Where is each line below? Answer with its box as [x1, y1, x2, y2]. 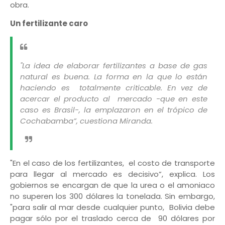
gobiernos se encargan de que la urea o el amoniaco [10, 180, 215, 191]
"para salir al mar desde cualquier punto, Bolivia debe [10, 202, 215, 213]
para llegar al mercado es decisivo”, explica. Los [10, 169, 215, 180]
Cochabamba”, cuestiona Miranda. [20, 116, 153, 127]
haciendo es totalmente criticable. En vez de [20, 82, 207, 93]
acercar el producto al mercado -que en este [20, 93, 207, 104]
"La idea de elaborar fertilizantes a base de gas [20, 60, 207, 71]
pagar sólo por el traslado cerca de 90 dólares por [10, 213, 215, 224]
